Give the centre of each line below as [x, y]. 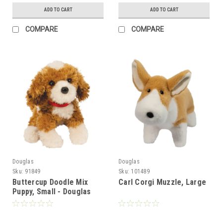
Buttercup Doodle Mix [50, 182]
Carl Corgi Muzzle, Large [162, 182]
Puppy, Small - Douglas [52, 191]
